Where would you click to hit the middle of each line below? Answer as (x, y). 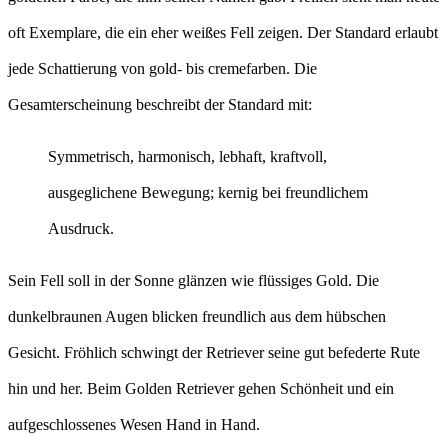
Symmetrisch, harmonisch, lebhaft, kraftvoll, (187, 157)
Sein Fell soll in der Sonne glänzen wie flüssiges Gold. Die (193, 281)
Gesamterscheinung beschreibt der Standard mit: (160, 105)
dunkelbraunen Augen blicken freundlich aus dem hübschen (197, 317)
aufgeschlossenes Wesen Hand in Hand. (134, 425)
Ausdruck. (81, 229)
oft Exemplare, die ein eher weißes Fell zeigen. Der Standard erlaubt (223, 33)
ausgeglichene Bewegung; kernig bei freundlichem (208, 193)
